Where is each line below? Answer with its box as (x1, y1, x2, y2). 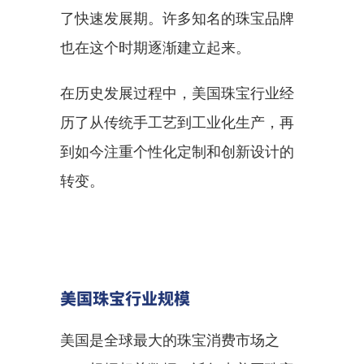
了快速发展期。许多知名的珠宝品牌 (60, 10, 294, 27)
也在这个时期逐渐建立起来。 (60, 39, 250, 56)
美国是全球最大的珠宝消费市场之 (60, 331, 279, 349)
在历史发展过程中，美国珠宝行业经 (60, 84, 294, 102)
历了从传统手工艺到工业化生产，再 (60, 114, 294, 131)
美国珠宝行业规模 (60, 286, 190, 310)
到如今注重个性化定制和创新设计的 (60, 143, 294, 160)
